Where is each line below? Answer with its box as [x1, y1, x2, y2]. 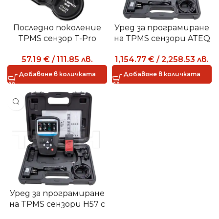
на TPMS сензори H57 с [9, 199, 105, 209]
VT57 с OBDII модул [122, 44, 202, 54]
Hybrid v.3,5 [35, 44, 80, 54]
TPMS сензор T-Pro [18, 34, 96, 43]
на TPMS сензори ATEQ [113, 34, 210, 43]
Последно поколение [13, 23, 101, 32]
